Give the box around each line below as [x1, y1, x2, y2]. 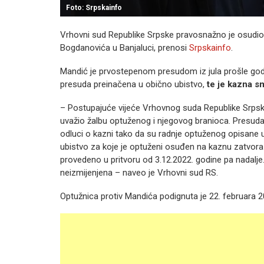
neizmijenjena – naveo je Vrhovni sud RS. [60, 167, 218, 178]
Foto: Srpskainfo [66, 4, 122, 12]
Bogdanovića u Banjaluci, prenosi [60, 42, 189, 53]
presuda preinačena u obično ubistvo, [60, 79, 207, 90]
